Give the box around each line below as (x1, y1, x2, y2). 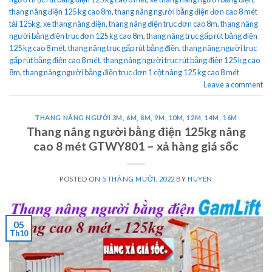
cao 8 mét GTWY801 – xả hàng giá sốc (33, 138, 239, 153)
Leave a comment (203, 79, 263, 89)
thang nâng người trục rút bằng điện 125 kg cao (103, 55, 260, 65)
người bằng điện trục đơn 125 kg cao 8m (9, 30, 143, 41)
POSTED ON (59, 174, 102, 183)
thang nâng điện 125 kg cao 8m (9, 6, 112, 16)
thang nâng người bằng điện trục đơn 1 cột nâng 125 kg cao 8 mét (23, 67, 239, 77)
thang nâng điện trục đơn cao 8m (109, 18, 217, 29)
